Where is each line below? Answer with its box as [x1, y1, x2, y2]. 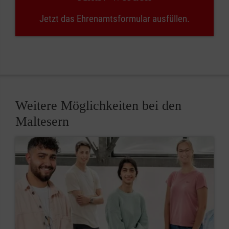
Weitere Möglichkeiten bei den [15, 98, 181, 113]
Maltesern [15, 114, 69, 129]
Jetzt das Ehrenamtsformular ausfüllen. [39, 13, 190, 25]
